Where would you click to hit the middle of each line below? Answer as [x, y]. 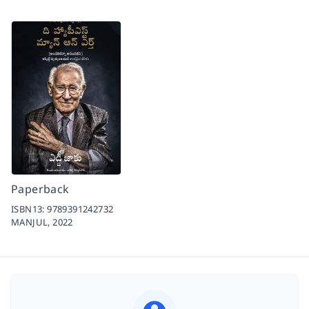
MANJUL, [32, 222]
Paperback [40, 189]
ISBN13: [29, 209]
